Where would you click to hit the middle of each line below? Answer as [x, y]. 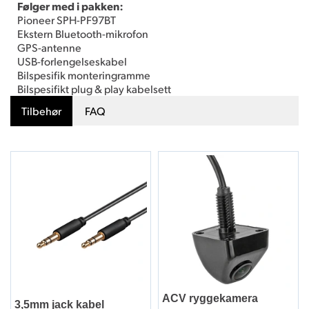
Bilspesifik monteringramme [84, 74]
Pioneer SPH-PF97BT [67, 19]
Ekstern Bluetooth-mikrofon [83, 33]
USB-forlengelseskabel [72, 61]
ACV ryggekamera [210, 298]
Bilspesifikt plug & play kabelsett [94, 88]
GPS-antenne [49, 47]
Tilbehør [41, 110]
